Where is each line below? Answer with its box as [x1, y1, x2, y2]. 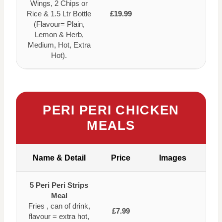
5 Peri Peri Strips [30, 180, 88, 189]
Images [159, 153, 186, 162]
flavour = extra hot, [29, 212, 89, 221]
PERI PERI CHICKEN [43, 102, 179, 117]
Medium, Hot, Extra [27, 40, 91, 49]
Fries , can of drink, [28, 201, 90, 210]
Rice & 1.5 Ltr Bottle [27, 9, 91, 18]
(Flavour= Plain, [33, 19, 85, 28]
